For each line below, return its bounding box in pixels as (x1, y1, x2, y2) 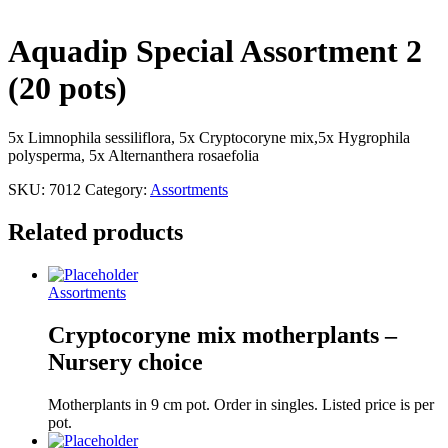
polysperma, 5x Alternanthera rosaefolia (8, 146, 259, 164)
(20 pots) (8, 70, 127, 107)
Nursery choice (48, 348, 203, 375)
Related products (8, 218, 183, 245)
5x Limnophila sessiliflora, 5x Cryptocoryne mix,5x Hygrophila (8, 128, 410, 146)
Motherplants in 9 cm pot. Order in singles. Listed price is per (48, 395, 434, 413)
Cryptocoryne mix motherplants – (48, 321, 397, 348)
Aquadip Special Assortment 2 (8, 33, 422, 70)
